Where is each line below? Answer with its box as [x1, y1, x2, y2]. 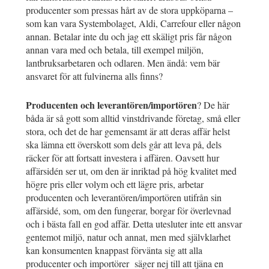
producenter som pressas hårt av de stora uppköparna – [26, 4, 233, 17]
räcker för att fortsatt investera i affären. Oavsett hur [26, 151, 219, 165]
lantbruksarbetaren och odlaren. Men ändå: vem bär [26, 56, 220, 70]
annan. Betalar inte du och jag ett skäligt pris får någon [26, 30, 232, 43]
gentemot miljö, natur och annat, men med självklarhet [26, 231, 231, 244]
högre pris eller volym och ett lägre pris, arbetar [26, 178, 204, 191]
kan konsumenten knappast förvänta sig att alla [26, 244, 202, 257]
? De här [197, 98, 229, 112]
